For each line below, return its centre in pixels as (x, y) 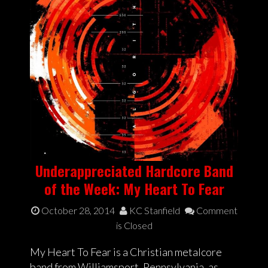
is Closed (134, 225)
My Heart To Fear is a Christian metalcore (126, 252)
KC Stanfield (153, 210)
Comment (216, 210)
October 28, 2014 (78, 210)
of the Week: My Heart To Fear (134, 188)
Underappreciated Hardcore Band (134, 170)
